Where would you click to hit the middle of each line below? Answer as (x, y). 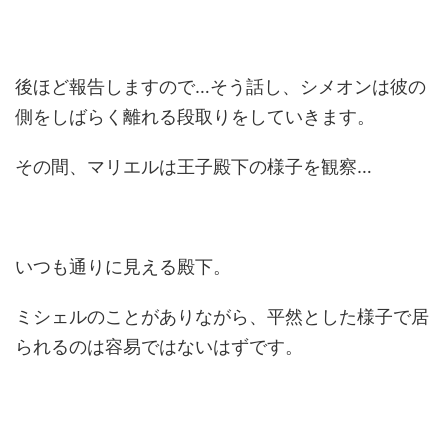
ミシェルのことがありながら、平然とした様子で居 (222, 316)
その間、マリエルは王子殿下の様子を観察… (193, 166)
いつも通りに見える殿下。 (123, 266)
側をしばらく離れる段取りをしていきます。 (195, 116)
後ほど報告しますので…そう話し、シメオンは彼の (220, 86)
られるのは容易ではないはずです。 (159, 346)
